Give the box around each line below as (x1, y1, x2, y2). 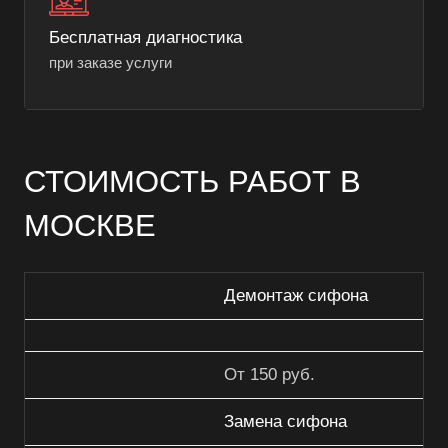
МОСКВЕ (24, 208, 156, 243)
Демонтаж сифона (224, 286, 368, 306)
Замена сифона (224, 412, 347, 432)
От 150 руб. (224, 365, 315, 385)
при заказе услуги (49, 55, 172, 72)
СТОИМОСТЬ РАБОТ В (24, 164, 361, 199)
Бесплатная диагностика (49, 28, 242, 48)
